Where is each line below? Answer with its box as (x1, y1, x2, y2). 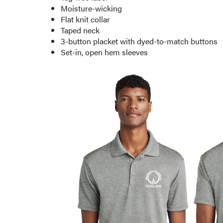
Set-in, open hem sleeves (61, 46, 148, 58)
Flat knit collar (61, 13, 110, 25)
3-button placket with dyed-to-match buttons (61, 35, 218, 47)
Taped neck (61, 24, 100, 36)
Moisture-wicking (61, 2, 122, 14)
